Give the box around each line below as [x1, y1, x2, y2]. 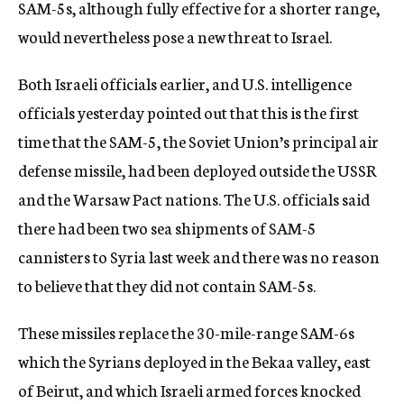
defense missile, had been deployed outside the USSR [18, 158, 377, 181]
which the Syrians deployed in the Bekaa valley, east [18, 349, 371, 372]
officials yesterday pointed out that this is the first [18, 100, 359, 124]
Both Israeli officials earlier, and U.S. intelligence [18, 71, 352, 95]
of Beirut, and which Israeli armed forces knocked [18, 378, 361, 401]
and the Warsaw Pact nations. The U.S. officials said [18, 187, 370, 210]
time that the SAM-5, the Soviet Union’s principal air [18, 129, 379, 152]
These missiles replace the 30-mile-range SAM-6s [18, 320, 354, 344]
